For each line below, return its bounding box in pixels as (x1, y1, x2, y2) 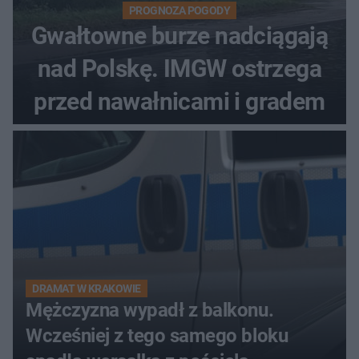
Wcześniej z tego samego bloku (26, 325, 288, 348)
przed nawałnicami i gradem (34, 87, 325, 116)
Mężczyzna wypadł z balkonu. (26, 299, 274, 322)
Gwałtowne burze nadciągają (30, 22, 329, 50)
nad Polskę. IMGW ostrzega (38, 54, 321, 83)
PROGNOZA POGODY (129, 4, 230, 18)
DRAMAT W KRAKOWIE (32, 282, 141, 296)
